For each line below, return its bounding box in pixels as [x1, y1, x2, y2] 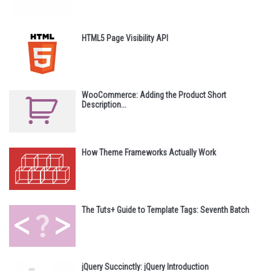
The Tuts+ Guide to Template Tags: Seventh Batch [82, 204, 249, 215]
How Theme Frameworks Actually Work [82, 147, 216, 157]
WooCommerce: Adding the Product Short [82, 90, 226, 100]
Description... [82, 100, 126, 110]
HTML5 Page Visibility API [82, 33, 168, 43]
